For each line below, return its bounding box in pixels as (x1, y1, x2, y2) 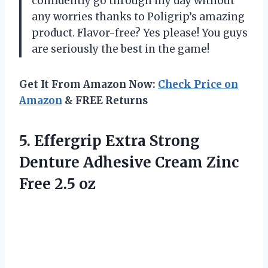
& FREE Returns (62, 93, 148, 107)
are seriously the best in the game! (32, 42, 209, 56)
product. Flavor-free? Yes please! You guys (32, 26, 248, 39)
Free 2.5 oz (19, 174, 96, 193)
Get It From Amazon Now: (19, 77, 158, 91)
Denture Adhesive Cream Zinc (19, 153, 239, 172)
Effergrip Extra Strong (34, 131, 200, 150)
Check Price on (158, 77, 238, 91)
